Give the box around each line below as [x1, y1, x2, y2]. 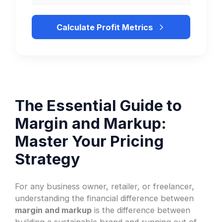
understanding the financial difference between [15, 193, 194, 203]
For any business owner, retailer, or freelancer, [15, 181, 195, 191]
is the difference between [92, 205, 191, 215]
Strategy [15, 149, 81, 168]
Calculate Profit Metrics [56, 22, 154, 32]
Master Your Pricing [15, 131, 165, 150]
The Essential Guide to [15, 96, 182, 114]
